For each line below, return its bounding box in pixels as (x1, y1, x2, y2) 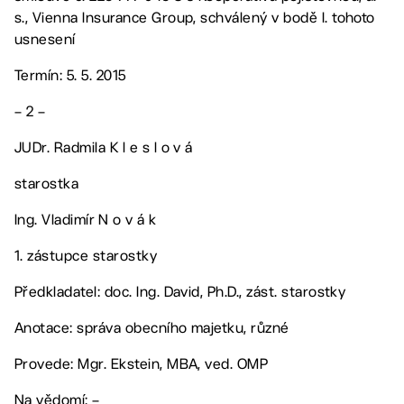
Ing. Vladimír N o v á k (14, 210, 157, 228)
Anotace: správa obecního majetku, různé (14, 318, 289, 336)
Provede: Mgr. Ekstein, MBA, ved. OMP (14, 354, 269, 372)
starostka (14, 174, 79, 192)
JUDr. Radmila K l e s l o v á (14, 138, 193, 156)
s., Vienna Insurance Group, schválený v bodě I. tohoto (14, 8, 375, 26)
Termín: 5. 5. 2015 (14, 66, 126, 84)
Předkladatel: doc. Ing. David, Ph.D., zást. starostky (14, 282, 346, 300)
